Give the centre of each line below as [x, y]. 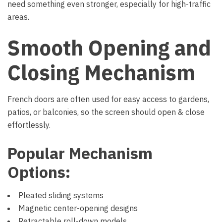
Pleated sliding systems [61, 195]
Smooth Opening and [109, 48]
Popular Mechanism [80, 153]
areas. [18, 17]
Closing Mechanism [101, 73]
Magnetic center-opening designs [78, 208]
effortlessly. [29, 125]
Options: [39, 172]
